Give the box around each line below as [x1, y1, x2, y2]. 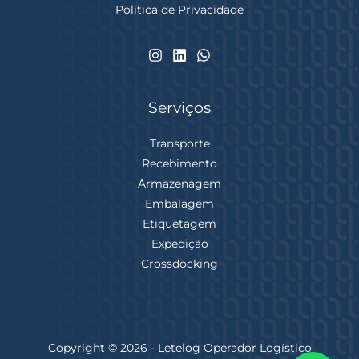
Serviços [148, 98, 211, 118]
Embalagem [145, 197, 214, 211]
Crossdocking [141, 257, 218, 271]
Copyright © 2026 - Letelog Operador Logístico [47, 341, 312, 355]
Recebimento [142, 157, 217, 171]
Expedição [151, 237, 208, 251]
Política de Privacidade [115, 3, 244, 17]
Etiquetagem [143, 217, 216, 231]
